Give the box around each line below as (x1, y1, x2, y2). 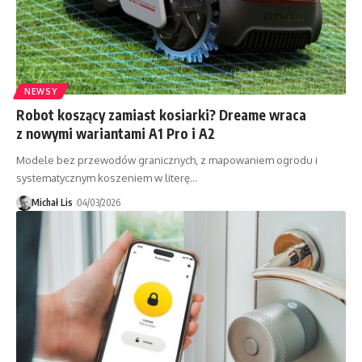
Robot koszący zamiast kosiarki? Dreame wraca (16, 106, 306, 124)
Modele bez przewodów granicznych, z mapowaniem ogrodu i (16, 154, 318, 167)
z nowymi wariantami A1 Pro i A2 (16, 124, 215, 143)
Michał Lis (31, 196, 73, 209)
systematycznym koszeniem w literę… (16, 171, 197, 185)
